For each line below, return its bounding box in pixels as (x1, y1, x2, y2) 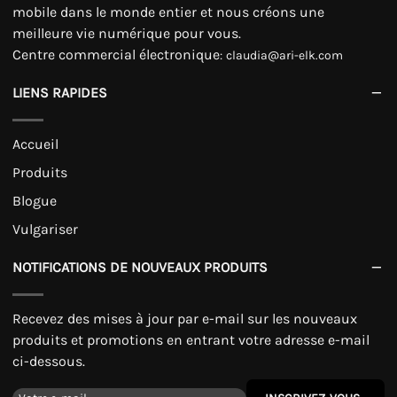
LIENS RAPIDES (12, 83, 107, 101)
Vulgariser (12, 221, 78, 237)
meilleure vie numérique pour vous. (12, 25, 241, 42)
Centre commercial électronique (12, 46, 220, 63)
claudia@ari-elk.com (226, 48, 343, 63)
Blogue (12, 192, 57, 209)
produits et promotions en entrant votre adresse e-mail (12, 331, 370, 348)
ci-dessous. (12, 353, 85, 370)
